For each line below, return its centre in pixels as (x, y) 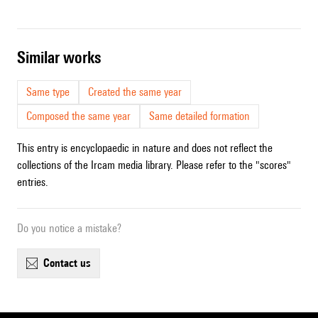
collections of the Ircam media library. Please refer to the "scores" (154, 165)
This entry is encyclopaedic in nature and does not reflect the (145, 148)
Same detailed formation (199, 116)
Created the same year (135, 92)
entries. (33, 182)
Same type (48, 92)
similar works (63, 57)
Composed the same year (78, 116)
